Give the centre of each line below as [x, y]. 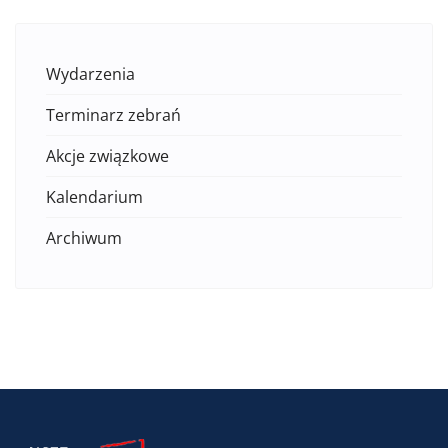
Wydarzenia [90, 74]
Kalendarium [94, 197]
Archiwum [84, 238]
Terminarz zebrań [113, 115]
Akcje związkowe [107, 156]
